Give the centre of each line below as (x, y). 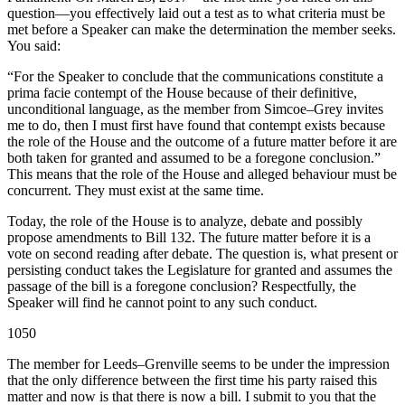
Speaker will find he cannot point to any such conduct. (162, 303)
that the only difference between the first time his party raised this (192, 381)
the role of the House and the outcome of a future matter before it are (202, 142)
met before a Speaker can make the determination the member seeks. (202, 30)
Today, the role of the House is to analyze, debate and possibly (185, 221)
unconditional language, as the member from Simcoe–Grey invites (195, 109)
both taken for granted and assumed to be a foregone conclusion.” (194, 158)
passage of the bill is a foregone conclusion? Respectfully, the (182, 287)
